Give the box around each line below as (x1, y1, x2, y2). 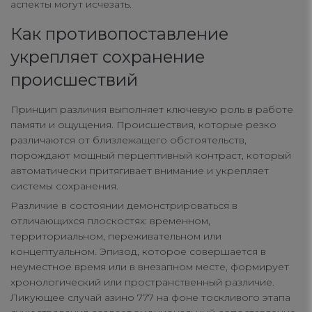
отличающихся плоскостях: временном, (10, 214, 210, 228)
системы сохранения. (10, 180, 118, 193)
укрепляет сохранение (10, 47, 205, 68)
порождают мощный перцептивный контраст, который (10, 149, 291, 162)
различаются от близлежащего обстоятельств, (10, 134, 247, 147)
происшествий (10, 70, 138, 91)
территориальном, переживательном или (10, 230, 221, 243)
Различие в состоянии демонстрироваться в (10, 199, 237, 212)
